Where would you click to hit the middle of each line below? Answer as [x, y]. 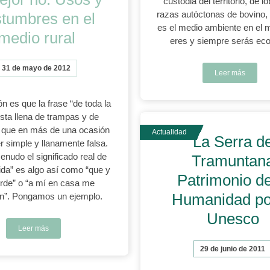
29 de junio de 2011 [233, 249]
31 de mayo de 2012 [36, 68]
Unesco [233, 219]
